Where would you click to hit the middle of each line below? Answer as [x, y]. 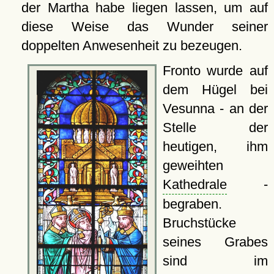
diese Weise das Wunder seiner [144, 27]
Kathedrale [194, 185]
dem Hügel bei [215, 90]
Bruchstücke [199, 223]
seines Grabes [215, 242]
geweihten [193, 166]
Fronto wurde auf [215, 71]
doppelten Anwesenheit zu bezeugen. [131, 46]
